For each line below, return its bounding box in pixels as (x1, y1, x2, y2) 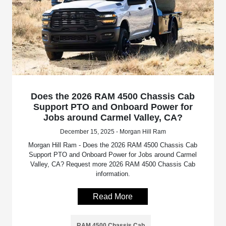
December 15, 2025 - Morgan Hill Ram (60, 128, 166, 135)
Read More (93, 192, 133, 201)
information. (95, 169, 130, 178)
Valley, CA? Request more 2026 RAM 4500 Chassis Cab (30, 160, 196, 168)
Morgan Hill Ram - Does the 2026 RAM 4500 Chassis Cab (28, 141, 198, 149)
